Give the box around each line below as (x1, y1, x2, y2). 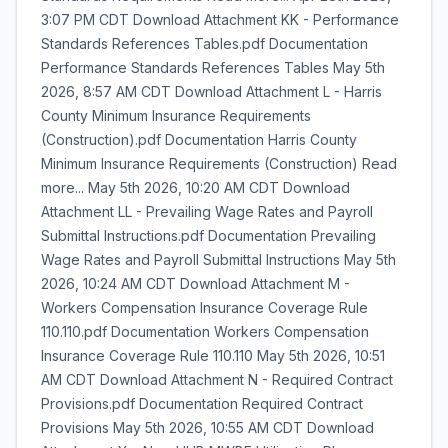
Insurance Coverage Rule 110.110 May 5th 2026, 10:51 (41, 347, 385, 364)
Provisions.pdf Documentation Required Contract (41, 395, 363, 412)
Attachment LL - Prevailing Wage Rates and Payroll (41, 203, 373, 220)
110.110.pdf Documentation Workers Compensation (41, 323, 369, 340)
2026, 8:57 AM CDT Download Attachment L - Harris (41, 83, 382, 100)
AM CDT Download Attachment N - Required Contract (41, 371, 393, 388)
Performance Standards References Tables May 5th (41, 59, 385, 76)
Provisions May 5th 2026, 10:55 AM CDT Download (41, 419, 374, 436)
